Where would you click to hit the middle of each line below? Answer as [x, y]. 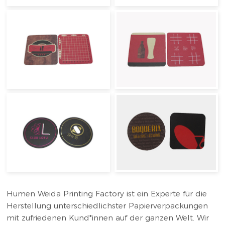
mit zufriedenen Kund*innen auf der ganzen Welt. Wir [108, 218]
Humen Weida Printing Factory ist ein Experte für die [107, 194]
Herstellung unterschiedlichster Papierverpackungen [107, 206]
